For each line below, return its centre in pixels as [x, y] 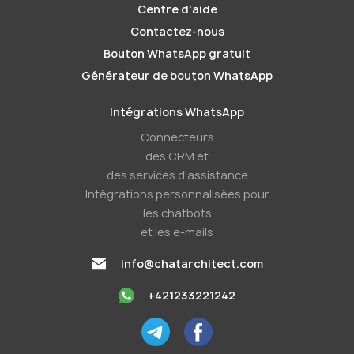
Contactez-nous [177, 31]
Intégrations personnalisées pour [177, 194]
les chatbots [177, 213]
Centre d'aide [177, 9]
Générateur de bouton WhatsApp [177, 75]
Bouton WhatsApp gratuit [177, 53]
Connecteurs [177, 137]
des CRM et [177, 156]
